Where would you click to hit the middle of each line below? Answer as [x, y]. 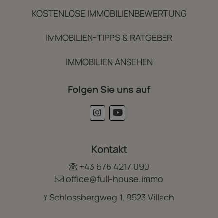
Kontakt [109, 149]
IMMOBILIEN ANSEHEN [109, 62]
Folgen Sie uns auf [109, 89]
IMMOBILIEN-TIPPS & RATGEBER [109, 38]
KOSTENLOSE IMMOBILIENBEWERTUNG [109, 13]
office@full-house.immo [114, 179]
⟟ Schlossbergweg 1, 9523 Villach [109, 197]
